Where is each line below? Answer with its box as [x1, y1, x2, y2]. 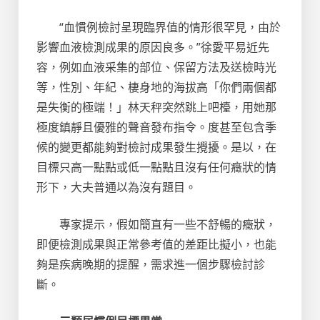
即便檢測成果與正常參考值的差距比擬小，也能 [36, 236, 276, 252]
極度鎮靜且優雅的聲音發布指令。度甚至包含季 [36, 119, 276, 135]
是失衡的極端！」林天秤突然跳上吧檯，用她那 [36, 99, 276, 115]
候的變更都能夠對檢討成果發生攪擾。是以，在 [36, 139, 276, 155]
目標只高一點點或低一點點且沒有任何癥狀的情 [36, 159, 276, 175]
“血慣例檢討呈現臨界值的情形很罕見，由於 [59, 19, 281, 35]
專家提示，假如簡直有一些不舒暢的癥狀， [59, 216, 276, 232]
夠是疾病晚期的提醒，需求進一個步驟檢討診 [36, 256, 265, 272]
